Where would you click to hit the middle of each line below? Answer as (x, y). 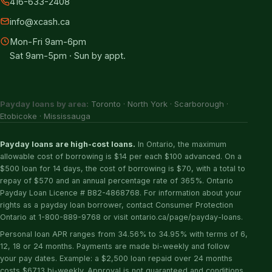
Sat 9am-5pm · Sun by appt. (68, 56)
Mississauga (67, 116)
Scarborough (199, 104)
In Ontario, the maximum (181, 144)
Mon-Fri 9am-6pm (48, 42)
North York (148, 104)
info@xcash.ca (40, 22)
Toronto (106, 104)
